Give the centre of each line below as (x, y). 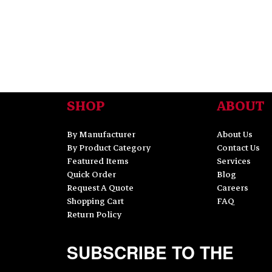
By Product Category (108, 148)
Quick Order (91, 175)
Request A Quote (100, 188)
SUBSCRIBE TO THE (150, 252)
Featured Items (97, 161)
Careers (233, 188)
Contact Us (238, 148)
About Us (235, 135)
